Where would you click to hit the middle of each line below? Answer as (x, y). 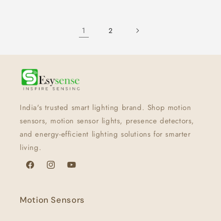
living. (31, 148)
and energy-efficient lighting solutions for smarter (105, 134)
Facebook (40, 170)
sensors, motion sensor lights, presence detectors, (107, 121)
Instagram (61, 170)
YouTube (79, 170)
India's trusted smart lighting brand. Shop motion (106, 108)
